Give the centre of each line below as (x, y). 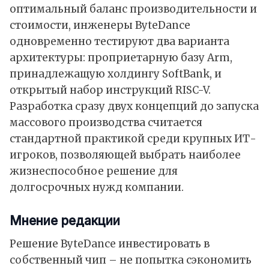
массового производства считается (106, 123)
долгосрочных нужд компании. (97, 188)
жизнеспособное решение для (94, 171)
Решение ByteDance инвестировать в (110, 244)
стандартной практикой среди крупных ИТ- (133, 139)
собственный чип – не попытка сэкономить (131, 260)
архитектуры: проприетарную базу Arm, (121, 58)
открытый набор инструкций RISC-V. (110, 90)
